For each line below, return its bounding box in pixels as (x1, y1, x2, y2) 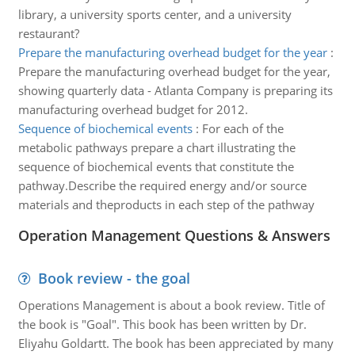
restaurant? (17, 25, 79, 41)
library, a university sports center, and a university (17, 6, 292, 22)
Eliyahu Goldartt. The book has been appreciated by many (17, 335, 334, 351)
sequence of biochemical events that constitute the (17, 158, 294, 174)
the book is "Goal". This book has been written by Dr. (17, 316, 307, 332)
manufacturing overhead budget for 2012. (17, 101, 248, 117)
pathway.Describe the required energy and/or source (17, 177, 307, 193)
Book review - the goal (37, 269, 190, 288)
